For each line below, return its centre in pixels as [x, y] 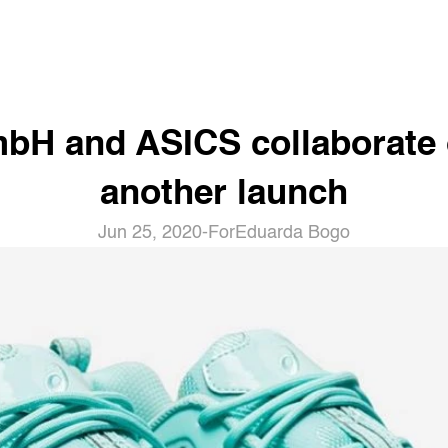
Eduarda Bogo [292, 233]
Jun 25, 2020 [150, 233]
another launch [224, 194]
